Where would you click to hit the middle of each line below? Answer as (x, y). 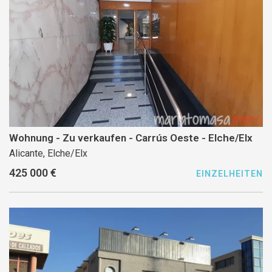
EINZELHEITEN (229, 174)
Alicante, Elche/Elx (48, 154)
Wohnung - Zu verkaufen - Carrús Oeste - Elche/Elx (131, 138)
